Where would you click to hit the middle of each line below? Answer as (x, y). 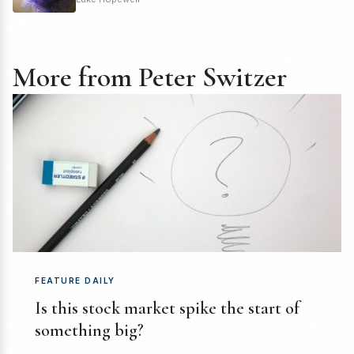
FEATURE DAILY (75, 281)
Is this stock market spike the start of (167, 309)
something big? (89, 331)
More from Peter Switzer (150, 77)
